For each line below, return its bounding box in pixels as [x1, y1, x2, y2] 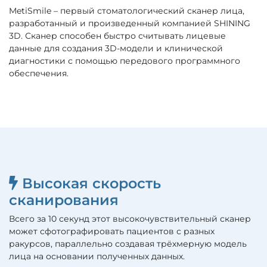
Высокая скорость [18, 175, 161, 193]
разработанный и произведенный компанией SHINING [9, 18, 250, 29]
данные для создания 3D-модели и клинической [9, 43, 223, 54]
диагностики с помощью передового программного [9, 55, 240, 67]
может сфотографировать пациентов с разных [9, 226, 215, 237]
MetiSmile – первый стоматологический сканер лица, [9, 5, 244, 17]
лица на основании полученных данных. [9, 251, 185, 262]
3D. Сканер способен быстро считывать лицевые [9, 30, 226, 42]
